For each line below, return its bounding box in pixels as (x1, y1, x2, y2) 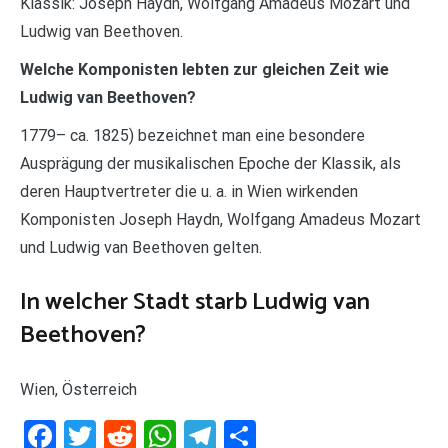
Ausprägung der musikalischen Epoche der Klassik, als (20, 154, 401, 174)
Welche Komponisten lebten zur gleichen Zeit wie (20, 60, 389, 80)
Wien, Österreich (20, 380, 137, 400)
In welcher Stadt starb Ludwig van (20, 283, 370, 323)
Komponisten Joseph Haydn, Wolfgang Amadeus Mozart (20, 210, 421, 230)
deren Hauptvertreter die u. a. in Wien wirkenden (20, 182, 358, 202)
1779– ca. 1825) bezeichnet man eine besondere (20, 126, 365, 146)
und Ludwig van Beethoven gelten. (20, 238, 262, 258)
